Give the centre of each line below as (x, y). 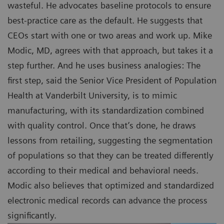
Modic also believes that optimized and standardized (111, 185)
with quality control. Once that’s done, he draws (102, 125)
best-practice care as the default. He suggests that (105, 20)
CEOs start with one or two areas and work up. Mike (110, 35)
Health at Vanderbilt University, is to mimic (92, 95)
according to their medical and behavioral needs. (103, 170)
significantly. (32, 215)
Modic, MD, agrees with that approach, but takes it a (110, 50)
